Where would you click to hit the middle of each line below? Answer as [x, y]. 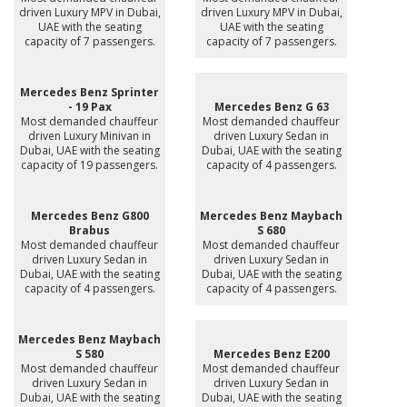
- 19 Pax [89, 106]
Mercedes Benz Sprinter [89, 92]
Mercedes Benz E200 [271, 353]
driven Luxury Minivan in [89, 135]
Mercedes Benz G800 [89, 215]
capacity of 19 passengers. [89, 164]
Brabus [89, 230]
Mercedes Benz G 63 [271, 106]
